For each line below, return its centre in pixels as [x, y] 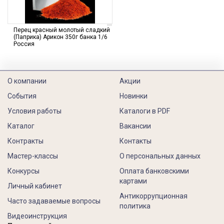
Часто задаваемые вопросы [54, 201]
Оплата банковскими [154, 171]
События [22, 96]
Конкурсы [23, 171]
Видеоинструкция [37, 216]
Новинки [133, 96]
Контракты [25, 141]
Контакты [135, 141]
